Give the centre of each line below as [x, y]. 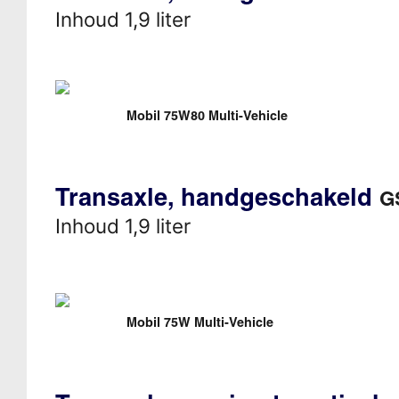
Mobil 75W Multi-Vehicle [199, 322]
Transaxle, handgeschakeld [217, 196]
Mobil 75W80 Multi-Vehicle [207, 115]
